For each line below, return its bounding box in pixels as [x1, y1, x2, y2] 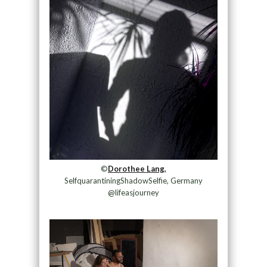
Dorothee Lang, [107, 164, 166, 174]
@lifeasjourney [107, 188, 159, 198]
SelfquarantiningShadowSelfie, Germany [64, 176, 203, 186]
